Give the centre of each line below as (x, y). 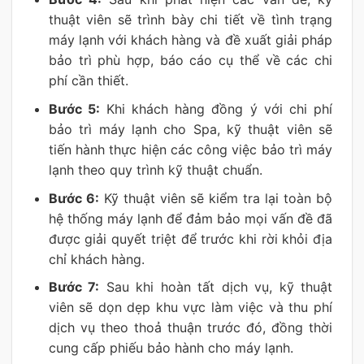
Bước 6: (74, 198)
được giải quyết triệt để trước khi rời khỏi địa (190, 238)
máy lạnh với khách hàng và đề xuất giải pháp (190, 40)
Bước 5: (74, 109)
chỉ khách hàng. (96, 259)
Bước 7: (74, 287)
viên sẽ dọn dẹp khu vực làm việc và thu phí (190, 308)
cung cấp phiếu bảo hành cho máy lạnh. (171, 348)
